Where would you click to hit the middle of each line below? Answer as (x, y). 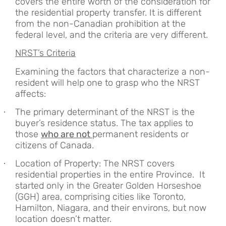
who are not (67, 134)
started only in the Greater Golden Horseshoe (108, 186)
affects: (31, 94)
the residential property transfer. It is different (108, 12)
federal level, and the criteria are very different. (111, 35)
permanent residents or (140, 134)
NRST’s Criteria (45, 53)
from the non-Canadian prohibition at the (100, 23)
